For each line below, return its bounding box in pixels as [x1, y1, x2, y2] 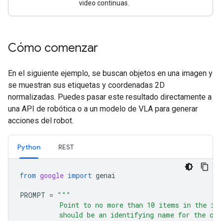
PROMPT [20, 190, 45, 200]
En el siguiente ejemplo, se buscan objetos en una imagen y [8, 69, 213, 78]
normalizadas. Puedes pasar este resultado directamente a [8, 92, 212, 102]
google [40, 171, 64, 181]
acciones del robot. [8, 116, 74, 126]
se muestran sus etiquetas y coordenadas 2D [8, 80, 165, 90]
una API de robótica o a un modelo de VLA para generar [8, 104, 198, 114]
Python [17, 143, 40, 152]
